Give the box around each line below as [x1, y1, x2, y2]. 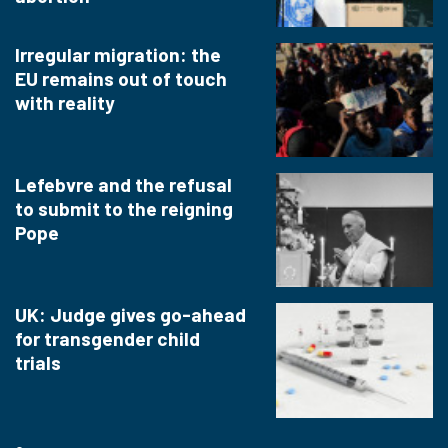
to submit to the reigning [15, 197, 233, 221]
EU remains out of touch [15, 66, 227, 90]
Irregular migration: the [15, 42, 221, 66]
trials [15, 351, 61, 375]
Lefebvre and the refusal [15, 173, 232, 197]
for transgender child [15, 327, 200, 351]
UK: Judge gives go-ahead [15, 303, 246, 327]
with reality [15, 90, 115, 114]
